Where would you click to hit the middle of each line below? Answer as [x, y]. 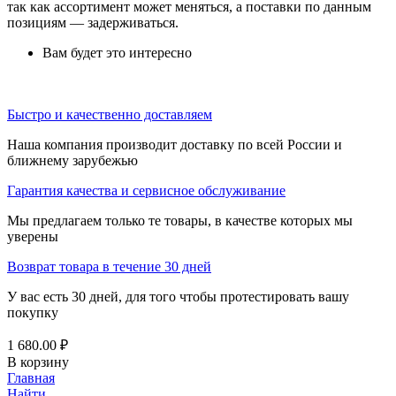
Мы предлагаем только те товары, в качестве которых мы [180, 220]
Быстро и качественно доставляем [110, 114]
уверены [33, 236]
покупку [33, 312]
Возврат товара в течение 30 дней [109, 266]
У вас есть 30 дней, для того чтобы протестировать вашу [178, 296]
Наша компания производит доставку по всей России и [175, 144]
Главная [31, 377]
